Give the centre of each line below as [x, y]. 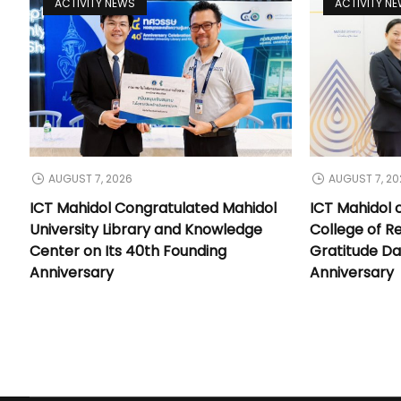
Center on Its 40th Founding [128, 251]
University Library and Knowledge [146, 229]
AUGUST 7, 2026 [91, 178]
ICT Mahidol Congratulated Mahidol [154, 208]
